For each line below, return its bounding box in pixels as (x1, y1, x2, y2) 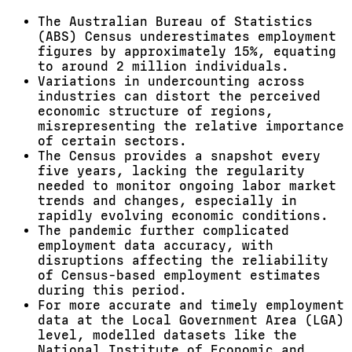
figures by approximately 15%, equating (38, 44, 336, 59)
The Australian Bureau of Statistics (38, 14, 313, 29)
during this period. (38, 283, 187, 298)
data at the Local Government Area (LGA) (38, 313, 344, 328)
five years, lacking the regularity (38, 163, 305, 178)
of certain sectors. (38, 134, 187, 148)
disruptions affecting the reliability (38, 253, 328, 268)
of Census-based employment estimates (38, 268, 321, 283)
